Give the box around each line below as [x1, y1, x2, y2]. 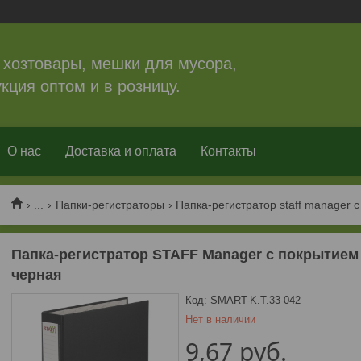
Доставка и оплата [65, 144, 176, 158]
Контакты [201, 144, 256, 158]
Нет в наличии [185, 313, 255, 326]
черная [11, 267, 62, 283]
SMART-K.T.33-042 [210, 294, 301, 306]
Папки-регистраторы [55, 197, 164, 211]
